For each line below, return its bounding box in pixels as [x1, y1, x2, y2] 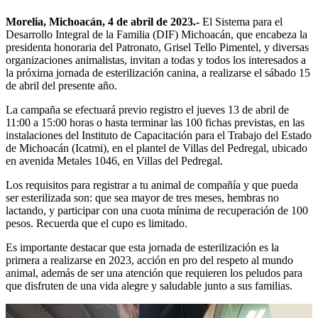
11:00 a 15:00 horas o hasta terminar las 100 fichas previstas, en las [6, 116, 305, 128]
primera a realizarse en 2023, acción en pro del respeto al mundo [6, 253, 293, 266]
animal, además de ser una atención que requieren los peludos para [6, 266, 302, 279]
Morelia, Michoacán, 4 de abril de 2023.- [6, 15, 199, 28]
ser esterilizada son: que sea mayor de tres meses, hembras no [6, 191, 279, 204]
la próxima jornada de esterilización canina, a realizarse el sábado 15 [6, 66, 310, 79]
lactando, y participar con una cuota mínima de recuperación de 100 [6, 204, 308, 216]
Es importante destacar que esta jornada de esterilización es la [6, 241, 279, 253]
